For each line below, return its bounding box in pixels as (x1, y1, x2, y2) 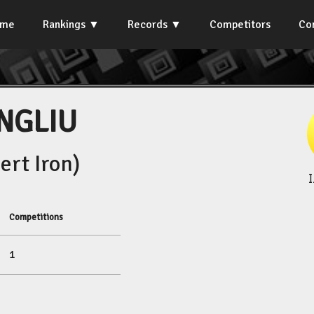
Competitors (210, 18, 271, 32)
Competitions (9, 211, 63, 223)
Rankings (43, 18, 86, 32)
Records (128, 18, 168, 32)
